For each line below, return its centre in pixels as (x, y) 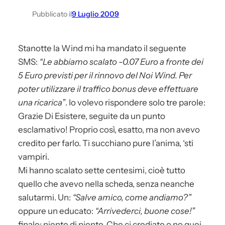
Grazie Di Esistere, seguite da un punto (92, 116)
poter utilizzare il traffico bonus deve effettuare (108, 89)
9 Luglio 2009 (95, 14)
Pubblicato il (52, 14)
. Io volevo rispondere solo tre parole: (135, 102)
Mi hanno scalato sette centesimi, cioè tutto (102, 170)
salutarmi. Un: (45, 197)
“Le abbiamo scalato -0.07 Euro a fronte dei (121, 62)
